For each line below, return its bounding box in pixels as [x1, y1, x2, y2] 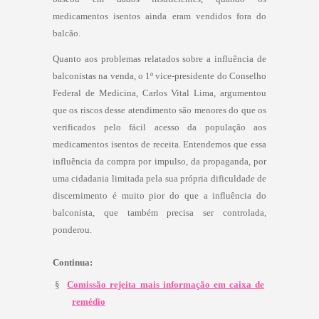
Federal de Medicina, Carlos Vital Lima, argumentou [53, 87, 266, 98]
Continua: [53, 256, 93, 268]
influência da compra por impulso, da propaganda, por [53, 155, 266, 167]
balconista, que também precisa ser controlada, [53, 206, 266, 218]
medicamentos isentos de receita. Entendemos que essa [53, 138, 266, 150]
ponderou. [53, 224, 92, 235]
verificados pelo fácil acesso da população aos [53, 121, 266, 132]
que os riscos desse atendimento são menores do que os [53, 104, 266, 115]
